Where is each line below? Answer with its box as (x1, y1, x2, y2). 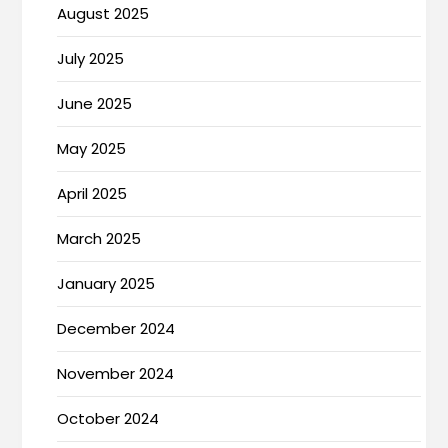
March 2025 (57, 227, 142, 249)
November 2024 (57, 362, 175, 384)
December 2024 (57, 317, 176, 339)
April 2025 (57, 182, 128, 204)
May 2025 (57, 137, 127, 159)
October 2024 (57, 407, 160, 429)
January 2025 (57, 272, 156, 294)
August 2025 (57, 2, 150, 24)
